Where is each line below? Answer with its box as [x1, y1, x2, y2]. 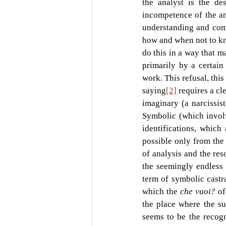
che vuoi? [180, 186, 218, 196]
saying [142, 85, 166, 95]
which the [142, 186, 181, 196]
